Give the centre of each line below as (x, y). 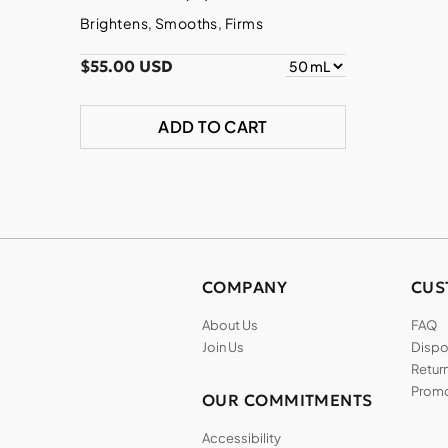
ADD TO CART (213, 127)
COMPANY (245, 287)
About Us (230, 325)
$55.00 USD (126, 66)
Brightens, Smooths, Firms (171, 23)
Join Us (223, 347)
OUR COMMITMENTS (287, 400)
